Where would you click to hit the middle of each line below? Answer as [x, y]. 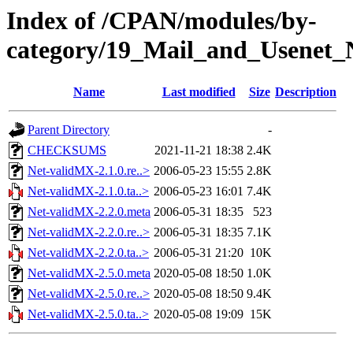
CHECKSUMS [67, 150]
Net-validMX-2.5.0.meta [89, 273]
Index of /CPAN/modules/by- [162, 20]
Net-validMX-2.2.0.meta [89, 212]
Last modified [199, 92]
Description [306, 92]
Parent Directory [69, 130]
